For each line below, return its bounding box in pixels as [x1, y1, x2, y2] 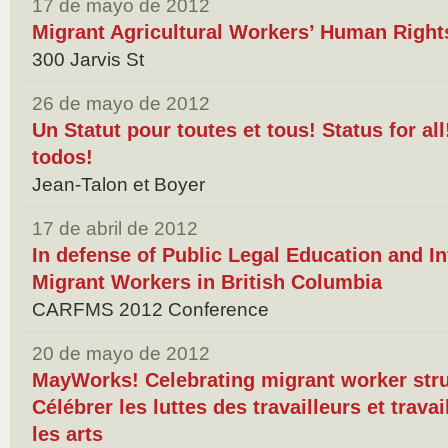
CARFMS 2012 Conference [32, 299, 269, 320]
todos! [32, 146, 93, 168]
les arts [32, 423, 103, 445]
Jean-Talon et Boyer [32, 174, 205, 195]
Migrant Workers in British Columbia [32, 271, 382, 293]
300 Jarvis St [32, 49, 144, 70]
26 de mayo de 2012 [32, 93, 210, 114]
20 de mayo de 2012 [32, 343, 210, 364]
